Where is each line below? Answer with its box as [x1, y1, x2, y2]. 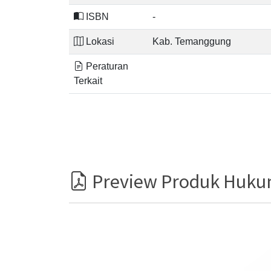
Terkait [74, 76, 102, 86]
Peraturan [83, 61, 128, 71]
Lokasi [83, 36, 114, 47]
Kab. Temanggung [152, 36, 231, 47]
